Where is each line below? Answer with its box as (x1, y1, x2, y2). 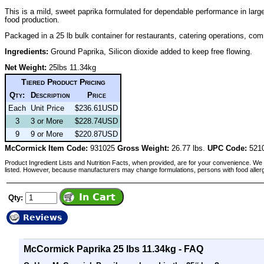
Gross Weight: (117, 143, 169, 153)
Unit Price (31, 103, 64, 113)
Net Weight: (5, 62, 47, 72)
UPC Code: (207, 143, 247, 153)
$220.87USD (75, 129, 118, 138)
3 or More (31, 116, 63, 126)
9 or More (31, 129, 63, 138)
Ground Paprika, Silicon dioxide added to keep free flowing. (48, 47, 252, 56)
